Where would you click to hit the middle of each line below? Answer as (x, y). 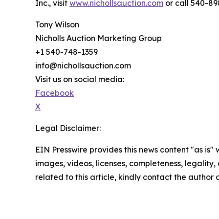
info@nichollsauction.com (83, 66)
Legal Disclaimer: (68, 128)
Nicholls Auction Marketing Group (99, 38)
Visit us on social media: (80, 79)
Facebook (55, 93)
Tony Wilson (57, 25)
